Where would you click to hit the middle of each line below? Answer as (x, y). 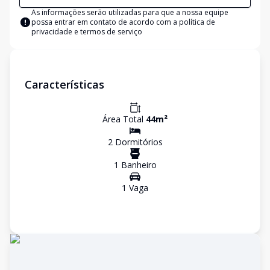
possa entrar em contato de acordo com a (105, 22)
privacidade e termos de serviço (87, 32)
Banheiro (137, 165)
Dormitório (135, 142)
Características (64, 84)
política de (197, 22)
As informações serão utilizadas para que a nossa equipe (130, 12)
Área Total (124, 119)
